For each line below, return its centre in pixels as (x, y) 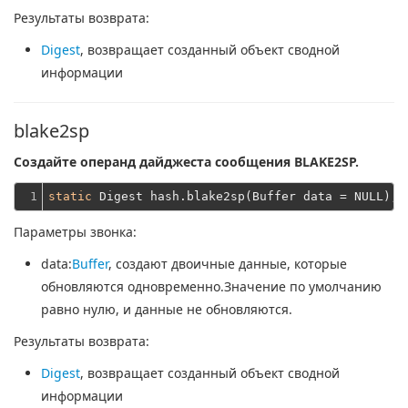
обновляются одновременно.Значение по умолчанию (211, 286)
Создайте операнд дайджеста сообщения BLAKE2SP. (186, 162)
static (70, 196)
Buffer (90, 264)
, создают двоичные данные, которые (228, 264)
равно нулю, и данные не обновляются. (167, 309)
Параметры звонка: (75, 232)
